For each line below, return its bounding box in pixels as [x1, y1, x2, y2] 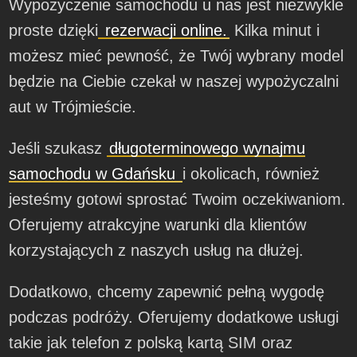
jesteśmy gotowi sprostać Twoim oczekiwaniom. [9, 190, 347, 208]
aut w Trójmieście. [9, 97, 137, 116]
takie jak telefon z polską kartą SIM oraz [9, 333, 293, 351]
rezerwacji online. [100, 21, 228, 39]
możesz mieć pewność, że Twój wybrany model [9, 46, 344, 65]
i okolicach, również [182, 164, 320, 182]
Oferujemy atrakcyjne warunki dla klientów [9, 215, 307, 233]
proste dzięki [9, 21, 99, 39]
